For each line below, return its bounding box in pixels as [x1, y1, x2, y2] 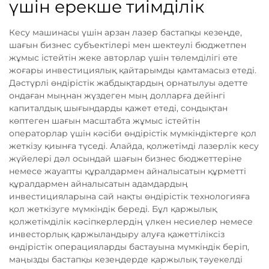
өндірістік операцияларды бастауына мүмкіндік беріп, [9, 241, 249, 253]
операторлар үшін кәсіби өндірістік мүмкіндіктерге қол [9, 128, 256, 139]
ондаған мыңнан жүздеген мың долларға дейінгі [9, 90, 225, 101]
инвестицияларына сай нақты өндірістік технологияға [9, 191, 250, 202]
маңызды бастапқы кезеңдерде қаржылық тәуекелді [9, 254, 243, 265]
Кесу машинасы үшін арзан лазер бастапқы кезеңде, [9, 27, 242, 38]
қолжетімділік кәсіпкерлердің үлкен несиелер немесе [9, 216, 253, 228]
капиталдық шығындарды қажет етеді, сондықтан [9, 103, 228, 114]
